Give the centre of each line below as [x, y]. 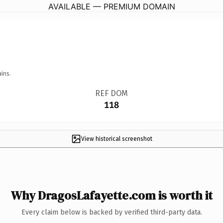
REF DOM [111, 93]
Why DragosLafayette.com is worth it [111, 195]
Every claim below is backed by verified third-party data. [111, 212]
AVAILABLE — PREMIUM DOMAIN [111, 6]
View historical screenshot [116, 139]
